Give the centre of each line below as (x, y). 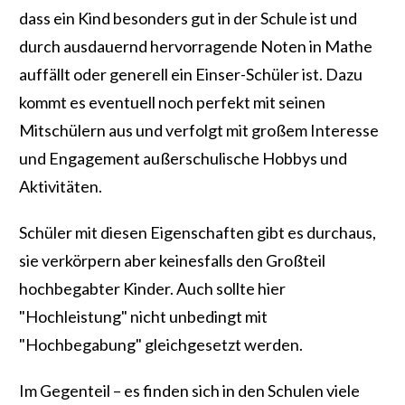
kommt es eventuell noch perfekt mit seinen (172, 103)
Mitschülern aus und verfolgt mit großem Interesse (199, 131)
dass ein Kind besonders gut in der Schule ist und (188, 19)
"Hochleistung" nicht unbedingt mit (143, 317)
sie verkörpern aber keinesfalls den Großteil (172, 261)
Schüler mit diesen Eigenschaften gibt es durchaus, (198, 233)
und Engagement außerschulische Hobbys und (183, 159)
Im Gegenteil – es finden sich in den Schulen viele (189, 391)
